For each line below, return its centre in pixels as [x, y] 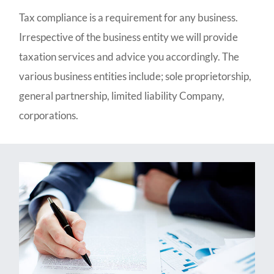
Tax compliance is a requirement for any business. [129, 17]
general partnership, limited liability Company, [122, 95]
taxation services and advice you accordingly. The [129, 56]
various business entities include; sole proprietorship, [135, 76]
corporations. [49, 115]
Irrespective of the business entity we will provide [129, 37]
